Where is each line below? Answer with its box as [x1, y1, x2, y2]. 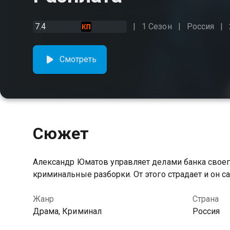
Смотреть [60, 54, 97, 64]
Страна [192, 194, 219, 204]
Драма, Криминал [33, 206, 102, 216]
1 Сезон [142, 22, 172, 31]
